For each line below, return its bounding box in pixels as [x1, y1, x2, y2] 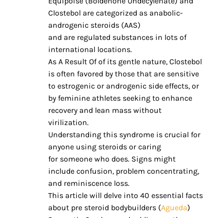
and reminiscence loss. [48, 179, 129, 188]
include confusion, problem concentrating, [48, 166, 199, 176]
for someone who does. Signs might [48, 154, 176, 164]
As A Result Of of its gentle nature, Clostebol [48, 57, 202, 67]
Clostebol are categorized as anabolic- [48, 8, 183, 18]
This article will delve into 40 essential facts [48, 191, 203, 200]
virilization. [48, 118, 89, 127]
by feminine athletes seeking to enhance [48, 93, 192, 103]
